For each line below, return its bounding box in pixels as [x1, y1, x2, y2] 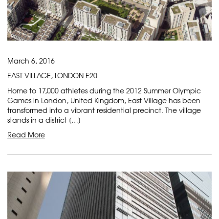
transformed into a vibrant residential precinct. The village [7, 105, 201, 115]
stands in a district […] [7, 115, 81, 125]
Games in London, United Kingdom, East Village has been [7, 95, 200, 106]
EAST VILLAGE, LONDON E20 [7, 70, 97, 81]
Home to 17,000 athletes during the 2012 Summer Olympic [7, 86, 201, 96]
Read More [7, 130, 45, 140]
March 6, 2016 [7, 56, 55, 66]
